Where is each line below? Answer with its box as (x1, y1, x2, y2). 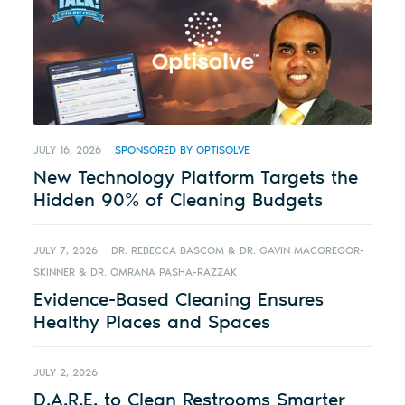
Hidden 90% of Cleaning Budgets (33, 188, 324, 212)
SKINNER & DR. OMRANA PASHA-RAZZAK (33, 266, 238, 279)
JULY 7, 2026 (33, 244, 99, 258)
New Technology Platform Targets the (33, 165, 359, 189)
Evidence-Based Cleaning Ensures (33, 287, 325, 311)
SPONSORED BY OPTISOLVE (115, 144, 250, 157)
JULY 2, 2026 (33, 366, 99, 380)
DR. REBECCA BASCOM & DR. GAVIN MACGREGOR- (111, 244, 365, 258)
